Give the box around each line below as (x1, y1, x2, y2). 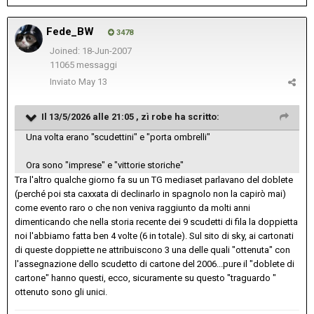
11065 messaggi (49, 60, 117, 71)
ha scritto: (172, 111, 219, 123)
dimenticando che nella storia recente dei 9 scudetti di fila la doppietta (15, 217, 298, 228)
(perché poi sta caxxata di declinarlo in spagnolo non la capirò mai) (15, 189, 286, 200)
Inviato (50, 76, 78, 88)
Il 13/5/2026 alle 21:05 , (41, 111, 141, 123)
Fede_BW (46, 25, 94, 39)
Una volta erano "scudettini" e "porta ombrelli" (26, 132, 210, 143)
